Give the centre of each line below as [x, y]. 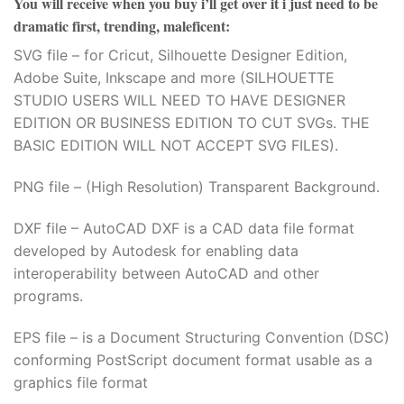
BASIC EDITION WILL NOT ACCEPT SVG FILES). [176, 146]
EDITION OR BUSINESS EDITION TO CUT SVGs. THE [192, 123]
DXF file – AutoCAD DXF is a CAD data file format [184, 228]
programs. [48, 296]
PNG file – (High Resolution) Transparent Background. [197, 187]
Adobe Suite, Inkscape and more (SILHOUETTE [174, 78]
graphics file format [81, 382]
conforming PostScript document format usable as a [193, 359]
